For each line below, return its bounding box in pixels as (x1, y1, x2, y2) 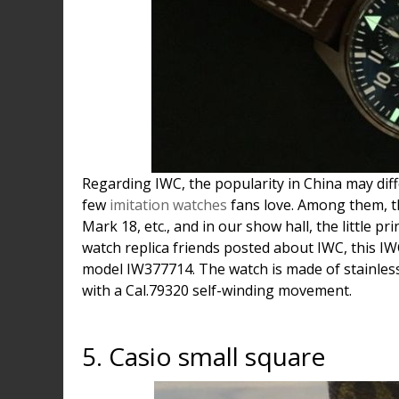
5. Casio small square (82, 339, 325, 373)
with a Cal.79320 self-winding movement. (82, 281, 352, 300)
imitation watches (110, 195, 227, 215)
